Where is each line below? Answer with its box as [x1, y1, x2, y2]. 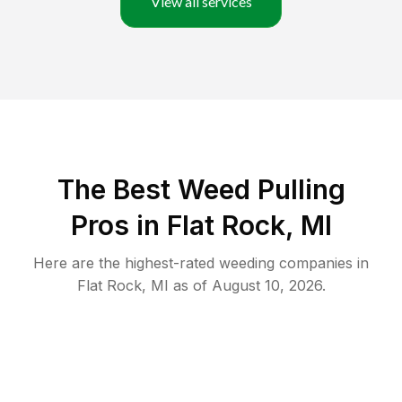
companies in [275, 254, 369, 273]
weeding [219, 254, 275, 273]
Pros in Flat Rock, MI [70, 209, 332, 242]
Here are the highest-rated [33, 254, 219, 273]
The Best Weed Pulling [57, 173, 345, 206]
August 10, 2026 [211, 276, 322, 295]
